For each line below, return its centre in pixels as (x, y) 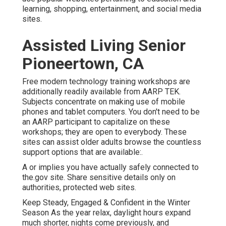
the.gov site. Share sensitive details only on (99, 177)
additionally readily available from (82, 91)
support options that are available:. (82, 152)
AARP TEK (161, 91)
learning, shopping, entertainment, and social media (112, 9)
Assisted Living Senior (104, 45)
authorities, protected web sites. (79, 187)
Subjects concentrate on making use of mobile (104, 101)
